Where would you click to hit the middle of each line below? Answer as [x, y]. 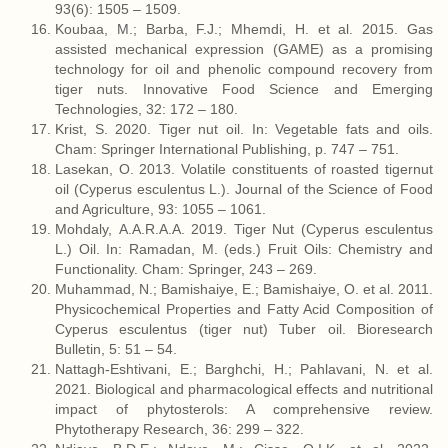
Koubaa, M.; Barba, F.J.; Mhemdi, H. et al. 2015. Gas [244, 29]
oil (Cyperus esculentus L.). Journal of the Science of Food [244, 189]
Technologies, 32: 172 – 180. [148, 109]
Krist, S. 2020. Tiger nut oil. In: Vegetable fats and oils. [244, 129]
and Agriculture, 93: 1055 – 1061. [162, 209]
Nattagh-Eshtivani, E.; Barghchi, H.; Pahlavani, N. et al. [244, 369]
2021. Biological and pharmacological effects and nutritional [244, 389]
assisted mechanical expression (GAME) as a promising [244, 49]
